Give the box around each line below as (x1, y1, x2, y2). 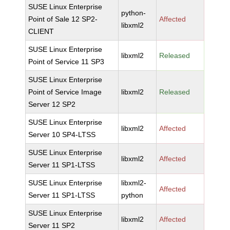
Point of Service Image (28, 88, 102, 96)
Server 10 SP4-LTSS (28, 130, 96, 139)
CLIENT (28, 27, 54, 35)
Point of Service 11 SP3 (28, 57, 105, 66)
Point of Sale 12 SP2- (28, 15, 98, 23)
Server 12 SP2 (28, 100, 76, 108)
